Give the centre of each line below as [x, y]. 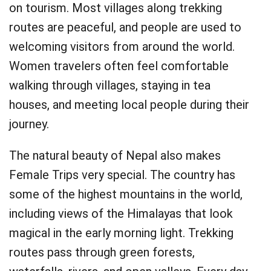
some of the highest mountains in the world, [126, 194]
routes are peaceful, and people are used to [125, 27]
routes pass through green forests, [102, 252]
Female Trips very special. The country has [122, 175]
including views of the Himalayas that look [121, 214]
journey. [29, 124]
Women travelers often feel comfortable [119, 66]
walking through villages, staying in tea [110, 85]
